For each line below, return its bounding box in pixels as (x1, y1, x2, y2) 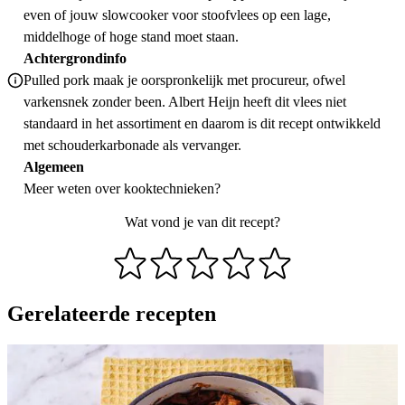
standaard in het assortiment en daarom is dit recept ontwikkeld (24, 116, 381, 132)
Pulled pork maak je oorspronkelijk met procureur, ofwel (24, 72, 345, 89)
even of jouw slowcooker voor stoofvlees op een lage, (24, 7, 331, 24)
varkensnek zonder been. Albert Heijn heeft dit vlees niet (24, 94, 346, 110)
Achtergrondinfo (24, 51, 127, 67)
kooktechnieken (124, 181, 214, 197)
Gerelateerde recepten (7, 301, 216, 325)
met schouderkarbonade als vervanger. (24, 137, 241, 154)
